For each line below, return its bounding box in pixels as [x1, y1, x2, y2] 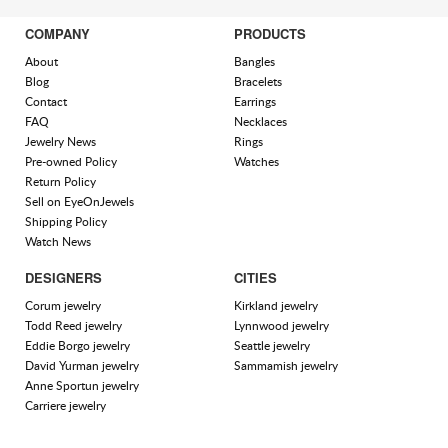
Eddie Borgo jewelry [25, 337, 130, 355]
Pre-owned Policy [25, 153, 117, 171]
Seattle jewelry [234, 337, 310, 355]
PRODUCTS [234, 24, 306, 44]
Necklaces [234, 113, 287, 131]
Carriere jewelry [25, 397, 106, 415]
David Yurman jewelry [25, 357, 139, 375]
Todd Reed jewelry [25, 317, 122, 335]
